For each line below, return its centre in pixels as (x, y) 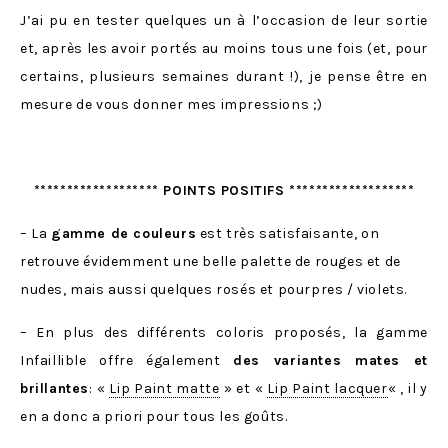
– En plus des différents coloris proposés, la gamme (224, 333)
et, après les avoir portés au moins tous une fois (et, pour (224, 49)
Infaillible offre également (127, 361)
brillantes (54, 389)
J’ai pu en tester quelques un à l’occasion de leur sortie (224, 21)
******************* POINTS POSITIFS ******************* (224, 191)
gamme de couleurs (124, 234)
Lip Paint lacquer (327, 389)
